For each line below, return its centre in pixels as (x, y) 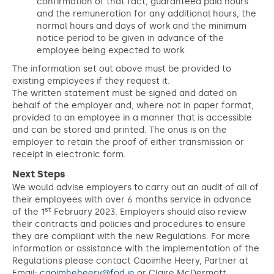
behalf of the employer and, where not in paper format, (133, 106)
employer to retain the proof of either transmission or (128, 142)
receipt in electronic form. (69, 154)
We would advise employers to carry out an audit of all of (135, 187)
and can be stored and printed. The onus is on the (120, 130)
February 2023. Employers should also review (149, 212)
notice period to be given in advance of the (130, 38)
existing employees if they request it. (91, 81)
